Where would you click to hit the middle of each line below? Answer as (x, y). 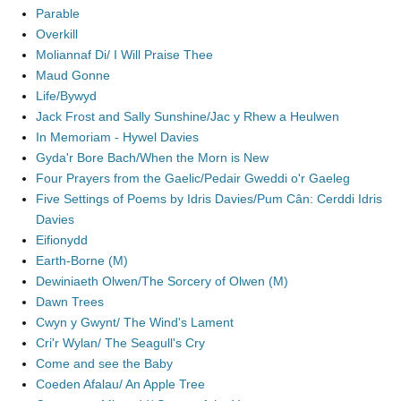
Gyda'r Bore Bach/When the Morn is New (152, 158)
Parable (58, 13)
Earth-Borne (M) (82, 260)
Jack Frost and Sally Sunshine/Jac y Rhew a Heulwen (188, 116)
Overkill (57, 34)
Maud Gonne (73, 75)
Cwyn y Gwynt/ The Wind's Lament (135, 322)
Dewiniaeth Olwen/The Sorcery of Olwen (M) (162, 281)
